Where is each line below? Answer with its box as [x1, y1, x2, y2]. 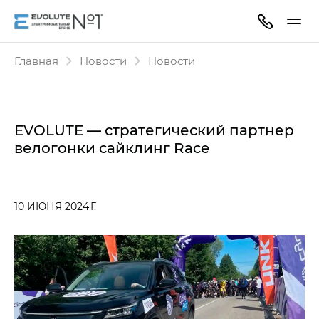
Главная [14, 53, 58, 68]
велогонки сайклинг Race [14, 138, 209, 157]
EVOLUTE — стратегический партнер [14, 120, 294, 139]
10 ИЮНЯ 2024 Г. [14, 199, 96, 213]
